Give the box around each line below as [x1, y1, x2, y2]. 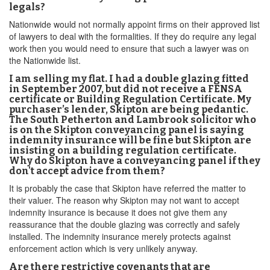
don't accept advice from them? [9, 165, 165, 177]
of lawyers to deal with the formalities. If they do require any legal [9, 30, 256, 42]
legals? [9, 1, 45, 13]
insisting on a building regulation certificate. [9, 145, 236, 156]
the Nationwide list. [9, 54, 81, 66]
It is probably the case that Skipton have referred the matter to [9, 182, 246, 194]
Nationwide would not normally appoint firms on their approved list [9, 18, 260, 30]
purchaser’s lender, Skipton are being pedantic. [9, 104, 248, 115]
